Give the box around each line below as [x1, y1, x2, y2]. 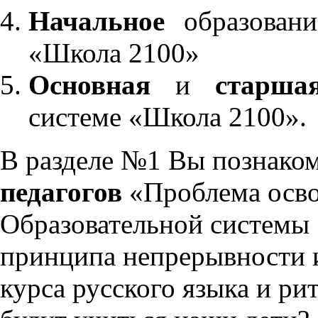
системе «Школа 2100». [28, 102, 307, 132]
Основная [28, 70, 176, 100]
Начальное [28, 6, 165, 36]
